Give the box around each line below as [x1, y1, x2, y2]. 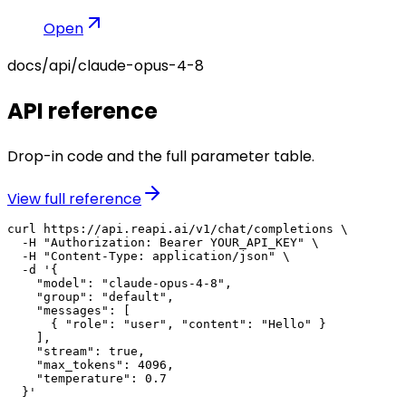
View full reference [7, 188, 141, 210]
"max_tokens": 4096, [7, 358, 174, 372]
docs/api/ [7, 55, 78, 77]
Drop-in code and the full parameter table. [7, 146, 314, 168]
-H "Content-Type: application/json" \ [7, 249, 290, 264]
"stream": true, [7, 344, 145, 359]
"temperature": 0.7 [7, 372, 167, 386]
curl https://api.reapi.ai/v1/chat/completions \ [7, 222, 348, 237]
